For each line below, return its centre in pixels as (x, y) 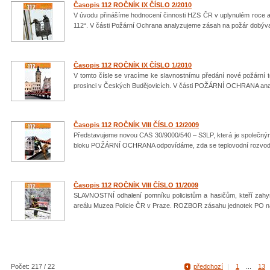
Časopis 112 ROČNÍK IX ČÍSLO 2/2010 (133, 5)
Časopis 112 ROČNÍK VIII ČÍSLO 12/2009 (136, 125)
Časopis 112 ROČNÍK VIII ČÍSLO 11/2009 (136, 185)
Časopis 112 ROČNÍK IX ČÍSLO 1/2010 (133, 65)
